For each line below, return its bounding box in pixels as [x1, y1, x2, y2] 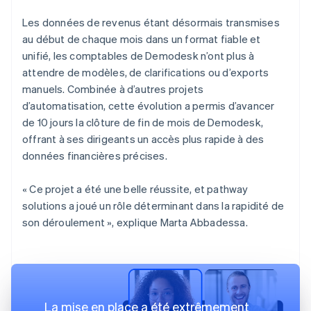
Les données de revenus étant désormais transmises [22, 15, 280, 29]
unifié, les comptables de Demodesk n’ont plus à [22, 48, 255, 62]
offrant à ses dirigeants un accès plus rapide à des [22, 131, 264, 146]
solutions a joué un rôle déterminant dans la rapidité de [22, 198, 285, 212]
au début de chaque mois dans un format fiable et [22, 31, 261, 46]
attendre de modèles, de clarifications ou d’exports [22, 65, 269, 79]
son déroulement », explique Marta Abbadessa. [22, 215, 248, 229]
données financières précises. [22, 148, 167, 162]
